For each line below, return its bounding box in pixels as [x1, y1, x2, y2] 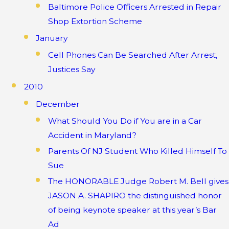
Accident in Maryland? [48, 130, 136, 141]
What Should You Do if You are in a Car [48, 116, 202, 126]
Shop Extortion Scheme [48, 16, 142, 27]
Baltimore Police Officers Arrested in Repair [48, 2, 221, 12]
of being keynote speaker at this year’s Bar [48, 205, 217, 215]
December [36, 99, 80, 109]
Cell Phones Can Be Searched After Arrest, [48, 50, 217, 60]
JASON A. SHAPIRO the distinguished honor [48, 191, 222, 201]
